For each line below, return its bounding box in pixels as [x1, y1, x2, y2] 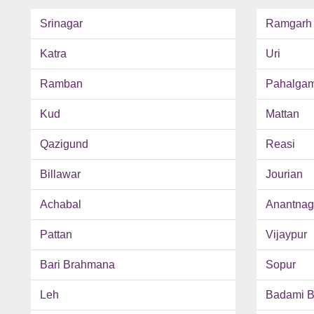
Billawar [40, 168, 81, 181]
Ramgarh [265, 18, 312, 30]
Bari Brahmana [40, 259, 115, 271]
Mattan [265, 108, 299, 121]
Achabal [40, 198, 81, 211]
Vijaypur [265, 228, 307, 241]
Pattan [40, 228, 72, 241]
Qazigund [40, 138, 88, 151]
